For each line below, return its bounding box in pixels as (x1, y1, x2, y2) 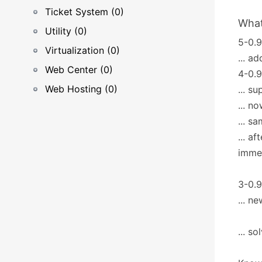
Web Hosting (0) (45, 83, 118, 95)
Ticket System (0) (45, 6, 124, 18)
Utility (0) (45, 25, 87, 37)
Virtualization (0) (45, 44, 120, 56)
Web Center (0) (45, 64, 113, 75)
